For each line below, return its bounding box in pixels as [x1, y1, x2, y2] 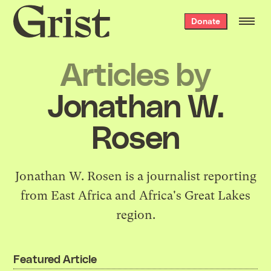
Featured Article [13, 251, 97, 266]
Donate [191, 16, 220, 26]
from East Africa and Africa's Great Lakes [21, 188, 250, 203]
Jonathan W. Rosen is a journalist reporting [15, 169, 256, 183]
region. [116, 207, 155, 222]
